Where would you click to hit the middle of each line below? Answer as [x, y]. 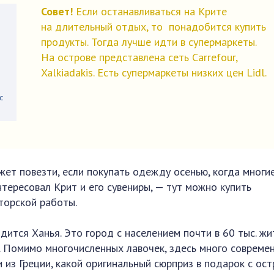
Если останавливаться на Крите [150, 11]
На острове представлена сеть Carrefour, [139, 57]
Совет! [57, 11]
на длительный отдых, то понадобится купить [154, 27]
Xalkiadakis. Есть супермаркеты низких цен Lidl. [154, 72]
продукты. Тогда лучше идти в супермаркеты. [149, 42]
